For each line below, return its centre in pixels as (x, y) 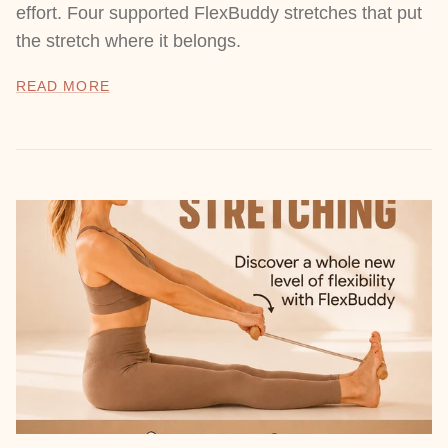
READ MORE (63, 86)
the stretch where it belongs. (128, 40)
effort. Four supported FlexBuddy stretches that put (219, 12)
